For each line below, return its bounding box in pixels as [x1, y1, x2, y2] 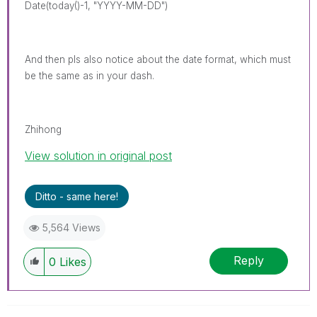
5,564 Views [42, 221, 100, 234]
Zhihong [25, 123, 62, 135]
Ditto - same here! [35, 190, 118, 202]
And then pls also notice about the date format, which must [25, 53, 291, 65]
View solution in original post [25, 148, 172, 163]
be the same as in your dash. [25, 69, 154, 81]
